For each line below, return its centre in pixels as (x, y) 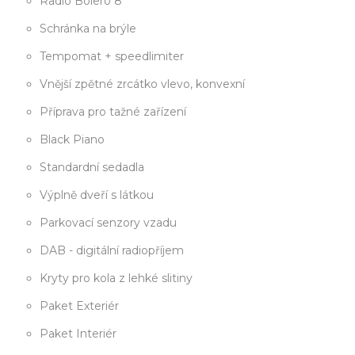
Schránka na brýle (88, 29)
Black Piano (72, 140)
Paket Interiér (78, 334)
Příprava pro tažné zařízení (113, 112)
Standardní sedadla (92, 168)
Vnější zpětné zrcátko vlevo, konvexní (142, 84)
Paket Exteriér (79, 306)
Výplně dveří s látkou (97, 195)
